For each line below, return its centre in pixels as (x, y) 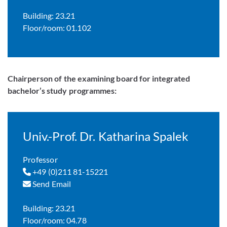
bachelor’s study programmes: (62, 90)
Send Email (51, 184)
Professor (40, 159)
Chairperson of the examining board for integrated (99, 78)
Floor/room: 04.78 (55, 220)
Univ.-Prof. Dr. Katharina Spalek (106, 136)
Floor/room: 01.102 (57, 28)
